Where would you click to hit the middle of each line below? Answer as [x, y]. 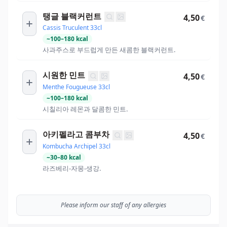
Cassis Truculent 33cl [72, 28]
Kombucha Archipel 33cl [77, 146]
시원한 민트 [64, 75]
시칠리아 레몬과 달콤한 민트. [85, 109]
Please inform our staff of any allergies [113, 205]
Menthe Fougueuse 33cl [76, 87]
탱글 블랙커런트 [72, 16]
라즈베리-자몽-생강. [72, 168]
